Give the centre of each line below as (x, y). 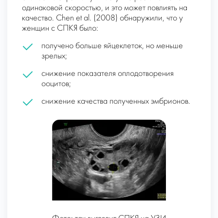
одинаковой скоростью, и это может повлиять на (105, 8)
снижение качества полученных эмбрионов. (116, 101)
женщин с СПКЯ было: (60, 28)
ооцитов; (56, 84)
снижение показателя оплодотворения (108, 73)
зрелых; (54, 56)
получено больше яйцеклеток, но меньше (112, 46)
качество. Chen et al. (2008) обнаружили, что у (102, 18)
